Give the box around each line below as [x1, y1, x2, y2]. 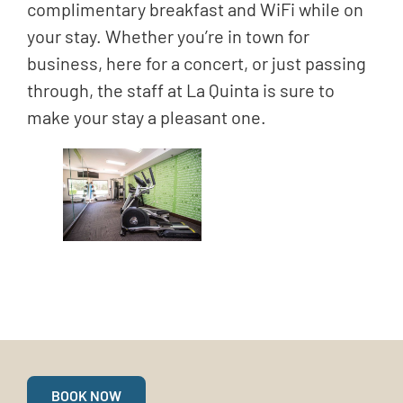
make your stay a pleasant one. [27, 106, 266, 129]
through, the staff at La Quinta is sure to [27, 79, 335, 102]
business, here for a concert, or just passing [27, 52, 366, 75]
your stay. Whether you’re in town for [27, 25, 309, 48]
